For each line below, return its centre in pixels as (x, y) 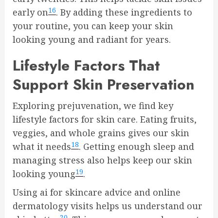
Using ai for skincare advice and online (97, 192)
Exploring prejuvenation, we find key (93, 106)
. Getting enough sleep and (136, 147)
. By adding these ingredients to (124, 12)
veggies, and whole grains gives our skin (101, 133)
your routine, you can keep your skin (93, 26)
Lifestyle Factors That (86, 66)
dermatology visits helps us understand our (108, 206)
